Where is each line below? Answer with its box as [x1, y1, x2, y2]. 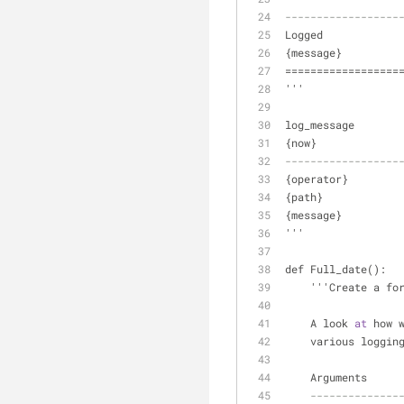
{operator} [285, 171, 348, 186]
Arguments [310, 370, 367, 384]
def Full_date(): [285, 262, 386, 276]
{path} [285, 189, 323, 204]
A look [310, 316, 354, 330]
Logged [285, 27, 323, 41]
